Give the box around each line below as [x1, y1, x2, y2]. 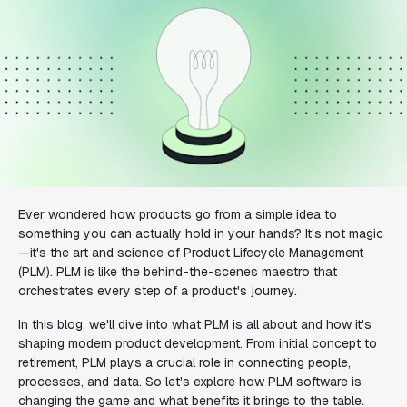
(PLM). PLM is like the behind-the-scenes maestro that [18, 263, 337, 280]
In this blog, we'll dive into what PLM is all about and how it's [18, 316, 372, 333]
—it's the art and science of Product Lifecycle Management [18, 244, 363, 261]
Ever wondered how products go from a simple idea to [18, 206, 337, 223]
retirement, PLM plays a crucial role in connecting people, [18, 354, 351, 371]
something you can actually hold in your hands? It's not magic [18, 225, 383, 242]
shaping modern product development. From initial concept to [18, 335, 377, 352]
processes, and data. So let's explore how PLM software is [18, 373, 362, 390]
